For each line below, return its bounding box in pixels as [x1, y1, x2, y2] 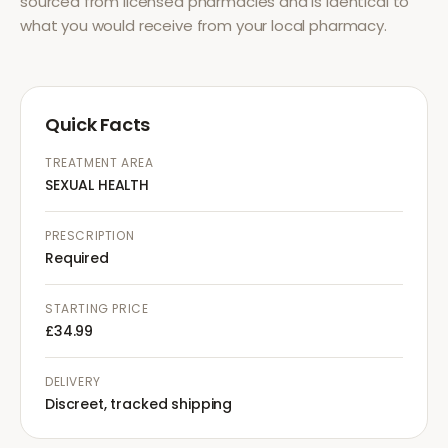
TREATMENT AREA [45, 154, 154, 171]
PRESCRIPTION [45, 227, 135, 244]
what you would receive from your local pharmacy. [20, 15, 387, 36]
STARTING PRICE [45, 300, 149, 317]
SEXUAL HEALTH [45, 175, 150, 195]
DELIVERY [45, 373, 101, 390]
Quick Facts [45, 112, 151, 137]
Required [45, 248, 109, 268]
